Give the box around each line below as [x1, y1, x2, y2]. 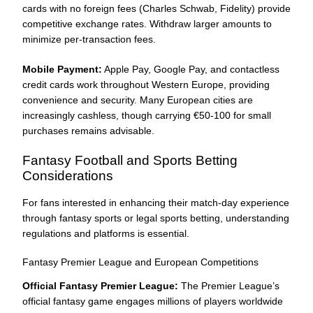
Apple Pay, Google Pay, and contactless [102, 64, 279, 75]
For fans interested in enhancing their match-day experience [22, 196, 289, 208]
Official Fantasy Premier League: [22, 279, 178, 291]
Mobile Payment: [22, 64, 102, 75]
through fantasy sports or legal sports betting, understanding [22, 212, 289, 224]
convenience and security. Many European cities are [22, 94, 253, 106]
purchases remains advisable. [22, 125, 154, 137]
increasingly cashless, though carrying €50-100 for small [22, 110, 271, 122]
